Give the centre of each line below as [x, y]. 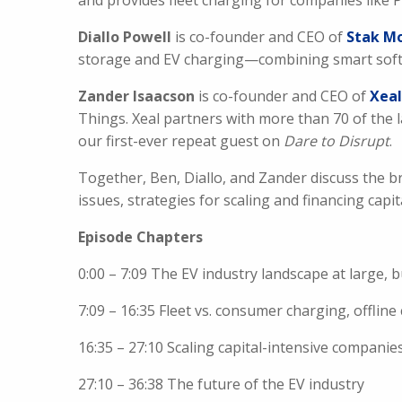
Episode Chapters [140, 237]
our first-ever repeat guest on [181, 141]
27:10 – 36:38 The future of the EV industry [221, 384]
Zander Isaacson [136, 96]
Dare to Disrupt [336, 141]
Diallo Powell [125, 37]
